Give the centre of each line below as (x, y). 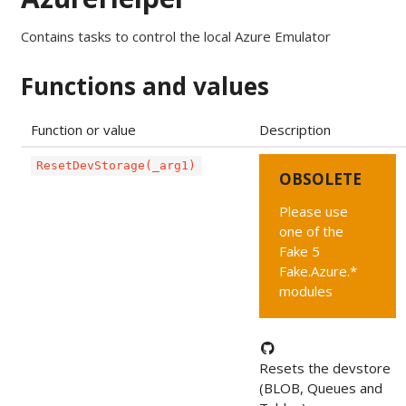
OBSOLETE (321, 179)
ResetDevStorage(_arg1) (116, 166)
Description (295, 130)
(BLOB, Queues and (320, 388)
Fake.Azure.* (319, 271)
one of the (312, 232)
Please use (314, 212)
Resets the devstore (324, 368)
